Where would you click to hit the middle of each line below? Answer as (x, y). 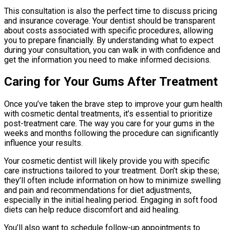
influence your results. (43, 143)
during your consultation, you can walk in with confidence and (112, 50)
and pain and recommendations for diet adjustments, (98, 190)
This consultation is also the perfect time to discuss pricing (111, 11)
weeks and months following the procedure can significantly (111, 133)
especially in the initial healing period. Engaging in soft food (111, 200)
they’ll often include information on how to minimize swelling (112, 181)
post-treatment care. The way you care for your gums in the (109, 124)
